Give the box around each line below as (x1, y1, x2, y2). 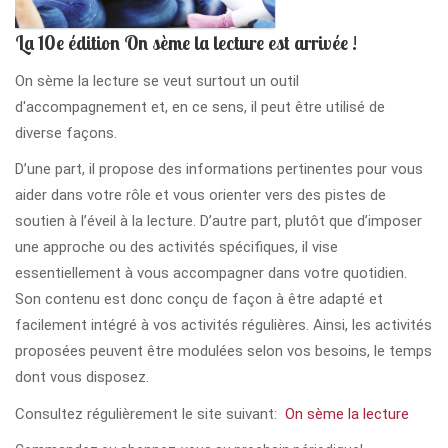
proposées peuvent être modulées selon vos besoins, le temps (15, 342, 432, 360)
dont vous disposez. (15, 368, 149, 386)
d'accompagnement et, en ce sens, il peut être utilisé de (15, 97, 385, 116)
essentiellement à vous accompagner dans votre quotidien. (15, 264, 407, 282)
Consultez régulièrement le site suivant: (15, 404, 285, 423)
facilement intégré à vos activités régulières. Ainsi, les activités (15, 316, 432, 334)
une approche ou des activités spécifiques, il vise (15, 238, 338, 256)
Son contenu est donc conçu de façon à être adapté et (15, 290, 383, 308)
